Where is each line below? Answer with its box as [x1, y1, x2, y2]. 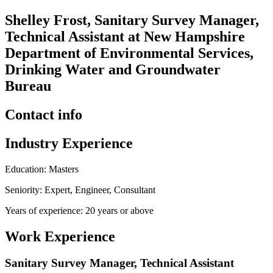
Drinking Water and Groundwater [5, 61, 221, 77]
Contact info [5, 106, 82, 122]
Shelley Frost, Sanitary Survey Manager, [5, 12, 259, 28]
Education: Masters [5, 163, 79, 174]
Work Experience [5, 228, 115, 244]
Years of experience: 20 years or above [5, 205, 154, 216]
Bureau [5, 77, 51, 94]
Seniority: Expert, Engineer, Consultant [5, 184, 155, 195]
